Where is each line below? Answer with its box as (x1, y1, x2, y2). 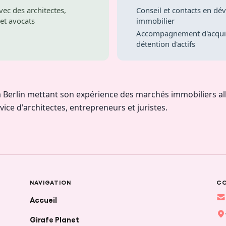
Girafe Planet (29, 214, 79, 223)
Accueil (29, 194, 57, 204)
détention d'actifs (136, 38, 195, 49)
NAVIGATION (29, 178, 72, 186)
